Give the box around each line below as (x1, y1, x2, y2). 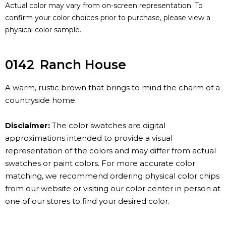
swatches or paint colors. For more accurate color (5, 158, 195, 168)
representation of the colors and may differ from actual (5, 146, 216, 156)
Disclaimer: (5, 121, 50, 131)
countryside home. (5, 95, 77, 105)
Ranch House (40, 57, 126, 73)
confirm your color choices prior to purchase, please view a (5, 13, 210, 23)
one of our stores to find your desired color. (5, 196, 169, 206)
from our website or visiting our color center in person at (5, 184, 220, 194)
